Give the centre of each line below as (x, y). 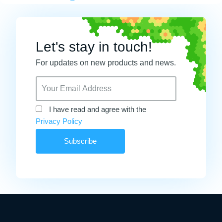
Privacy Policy (59, 121)
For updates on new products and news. (106, 62)
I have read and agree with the (98, 109)
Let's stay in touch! (94, 47)
